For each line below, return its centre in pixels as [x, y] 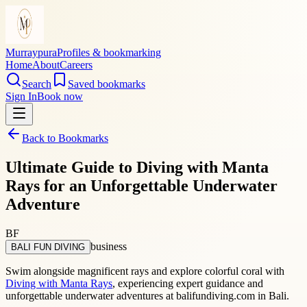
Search [37, 84]
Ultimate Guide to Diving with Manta [137, 167]
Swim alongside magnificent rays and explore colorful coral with [145, 271]
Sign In [21, 96]
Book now [60, 96]
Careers [76, 65]
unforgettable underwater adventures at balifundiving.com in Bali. [147, 295]
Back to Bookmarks [65, 138]
